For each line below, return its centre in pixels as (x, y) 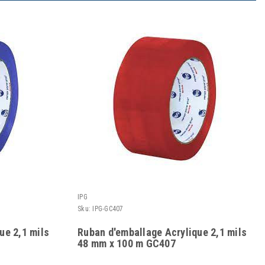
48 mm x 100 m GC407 (127, 244)
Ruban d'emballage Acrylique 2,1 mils (162, 232)
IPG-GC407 (108, 209)
